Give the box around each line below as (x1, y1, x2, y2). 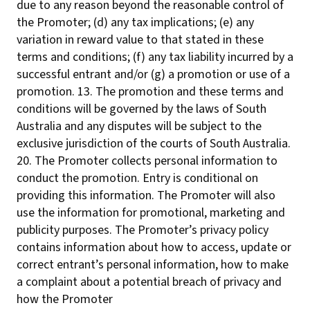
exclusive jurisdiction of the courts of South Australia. (17, 135, 291, 152)
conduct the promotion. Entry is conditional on (17, 170, 258, 187)
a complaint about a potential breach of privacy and (17, 273, 282, 291)
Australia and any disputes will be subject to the (17, 118, 262, 135)
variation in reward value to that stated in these (17, 31, 264, 48)
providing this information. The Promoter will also (17, 187, 275, 204)
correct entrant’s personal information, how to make (17, 256, 289, 273)
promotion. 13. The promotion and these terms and (17, 83, 284, 100)
